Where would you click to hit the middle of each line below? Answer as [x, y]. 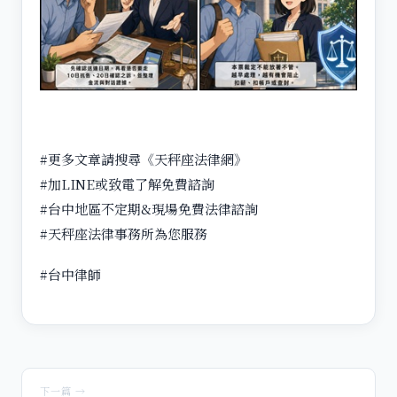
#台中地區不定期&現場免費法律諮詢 [149, 208]
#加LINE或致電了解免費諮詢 [127, 183]
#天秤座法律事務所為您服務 [124, 233]
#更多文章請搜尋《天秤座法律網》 [144, 159]
